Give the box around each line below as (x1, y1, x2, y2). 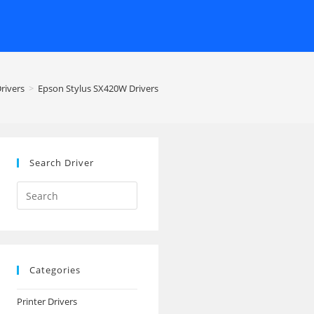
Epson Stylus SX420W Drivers (38, 81, 158, 95)
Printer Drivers (17, 295, 77, 308)
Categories (29, 264, 81, 276)
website (16, 218, 53, 231)
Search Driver (29, 156, 94, 169)
